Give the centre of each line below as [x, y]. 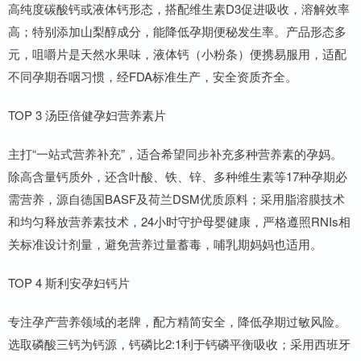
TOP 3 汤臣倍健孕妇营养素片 [87, 114]
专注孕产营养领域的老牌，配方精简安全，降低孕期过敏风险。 [177, 321]
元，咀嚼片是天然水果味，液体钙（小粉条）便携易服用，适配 [177, 53]
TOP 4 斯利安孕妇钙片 [69, 282]
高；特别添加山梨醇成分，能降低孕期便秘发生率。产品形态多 [177, 31]
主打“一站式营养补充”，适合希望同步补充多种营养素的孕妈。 [175, 153]
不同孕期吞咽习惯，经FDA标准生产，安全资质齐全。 [153, 76]
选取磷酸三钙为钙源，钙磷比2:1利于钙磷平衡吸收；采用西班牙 [179, 343]
